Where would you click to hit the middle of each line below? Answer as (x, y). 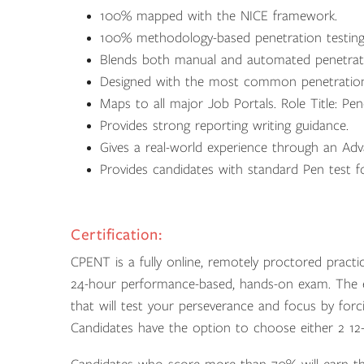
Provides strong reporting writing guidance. (224, 126)
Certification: (117, 234)
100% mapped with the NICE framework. (219, 16)
